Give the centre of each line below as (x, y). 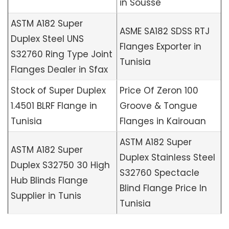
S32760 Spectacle (159, 173)
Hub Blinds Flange (49, 180)
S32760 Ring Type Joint (62, 54)
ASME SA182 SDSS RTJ (165, 31)
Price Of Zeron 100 (159, 90)
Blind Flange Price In (163, 188)
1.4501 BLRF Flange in (54, 106)
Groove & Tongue (158, 106)
